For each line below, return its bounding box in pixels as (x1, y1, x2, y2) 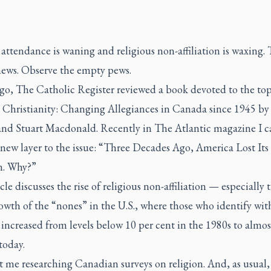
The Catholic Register (15, 82, 117, 96)
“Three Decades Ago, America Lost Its (98, 140, 269, 154)
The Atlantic (154, 120, 211, 135)
